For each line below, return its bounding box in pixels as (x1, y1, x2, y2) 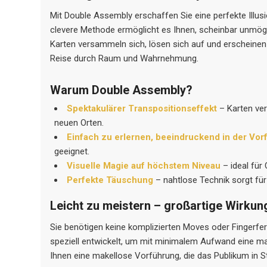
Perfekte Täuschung (67, 174, 154, 185)
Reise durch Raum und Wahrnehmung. (50, 52, 199, 64)
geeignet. (54, 145, 90, 157)
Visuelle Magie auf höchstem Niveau (67, 160, 221, 171)
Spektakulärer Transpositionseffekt (67, 103, 218, 114)
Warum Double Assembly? (50, 82, 193, 97)
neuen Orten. (54, 117, 104, 128)
